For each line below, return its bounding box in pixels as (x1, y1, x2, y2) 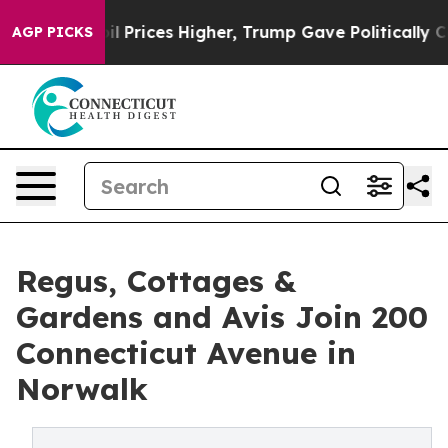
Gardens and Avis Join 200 (16, 298, 428, 336)
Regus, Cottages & (16, 262, 296, 300)
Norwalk (16, 370, 148, 408)
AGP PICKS (12, 23, 93, 41)
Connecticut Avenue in (16, 334, 356, 372)
